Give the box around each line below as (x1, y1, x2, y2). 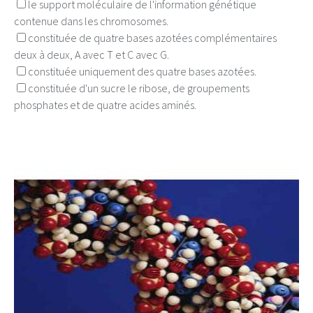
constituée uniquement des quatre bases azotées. (28, 64, 256, 78)
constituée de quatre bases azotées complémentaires (28, 31, 277, 45)
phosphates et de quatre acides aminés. (14, 98, 196, 112)
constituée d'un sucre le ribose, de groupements (28, 81, 249, 95)
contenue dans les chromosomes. (14, 14, 168, 28)
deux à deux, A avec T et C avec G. (14, 48, 169, 61)
